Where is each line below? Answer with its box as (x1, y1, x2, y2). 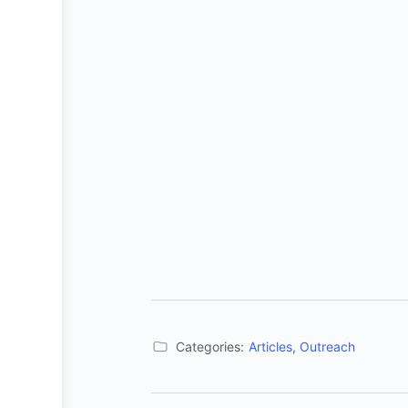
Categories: (176, 339, 244, 354)
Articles (249, 339, 292, 354)
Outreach (300, 339, 355, 354)
